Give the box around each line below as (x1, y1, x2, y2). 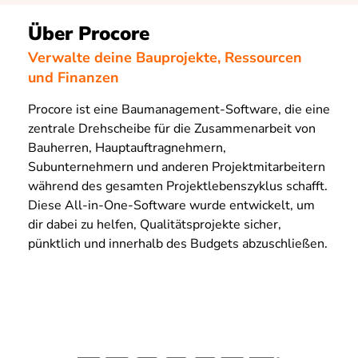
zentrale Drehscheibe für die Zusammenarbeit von (28, 120, 316, 138)
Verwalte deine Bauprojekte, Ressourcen (28, 48, 302, 68)
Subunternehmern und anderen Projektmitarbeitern (28, 158, 325, 177)
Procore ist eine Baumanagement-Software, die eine (28, 101, 330, 119)
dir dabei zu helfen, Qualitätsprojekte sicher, (28, 216, 281, 234)
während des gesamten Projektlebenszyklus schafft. (28, 177, 328, 196)
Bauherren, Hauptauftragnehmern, (28, 139, 226, 157)
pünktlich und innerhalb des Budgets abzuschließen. (28, 235, 328, 253)
